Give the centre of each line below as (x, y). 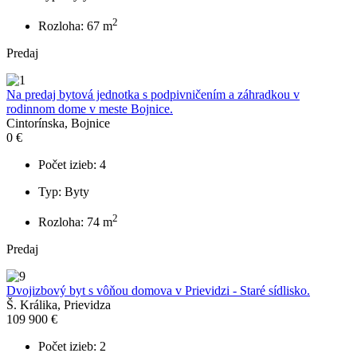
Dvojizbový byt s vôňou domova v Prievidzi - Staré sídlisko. (158, 291)
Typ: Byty (64, 191)
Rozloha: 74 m (75, 222)
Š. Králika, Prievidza (59, 305)
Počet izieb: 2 (72, 347)
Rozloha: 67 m (75, 25)
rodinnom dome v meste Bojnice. (90, 108)
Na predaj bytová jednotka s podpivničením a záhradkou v (153, 94)
